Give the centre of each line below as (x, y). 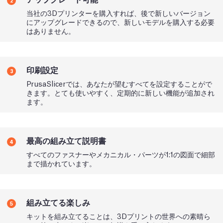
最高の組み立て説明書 (66, 140)
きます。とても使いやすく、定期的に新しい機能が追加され (120, 92)
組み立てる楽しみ (58, 202)
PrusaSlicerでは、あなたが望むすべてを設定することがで (119, 83)
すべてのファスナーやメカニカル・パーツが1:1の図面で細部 (121, 154)
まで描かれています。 (61, 163)
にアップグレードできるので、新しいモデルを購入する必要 (120, 21)
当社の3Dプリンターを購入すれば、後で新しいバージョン (118, 12)
